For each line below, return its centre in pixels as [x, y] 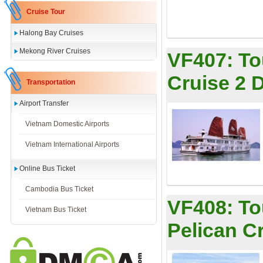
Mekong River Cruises [55, 51]
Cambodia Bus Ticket [59, 189]
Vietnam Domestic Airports [67, 124]
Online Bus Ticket [47, 168]
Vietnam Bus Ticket [56, 210]
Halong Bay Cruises [51, 33]
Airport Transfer [44, 103]
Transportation [51, 82]
